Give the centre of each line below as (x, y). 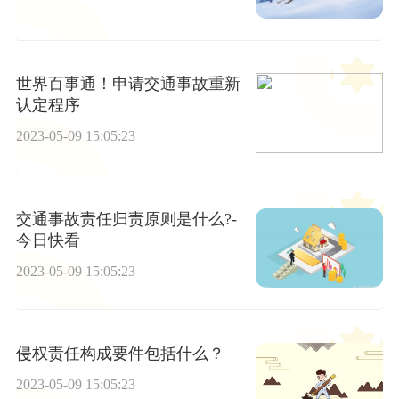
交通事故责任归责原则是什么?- (126, 219)
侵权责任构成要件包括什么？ (120, 354)
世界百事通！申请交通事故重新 (128, 84)
